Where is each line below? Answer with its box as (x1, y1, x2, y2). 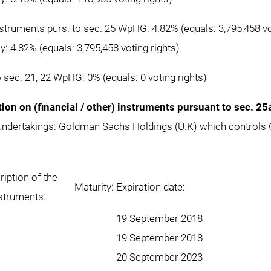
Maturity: (74, 181, 114, 193)
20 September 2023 (116, 251, 203, 263)
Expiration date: (116, 181, 185, 193)
